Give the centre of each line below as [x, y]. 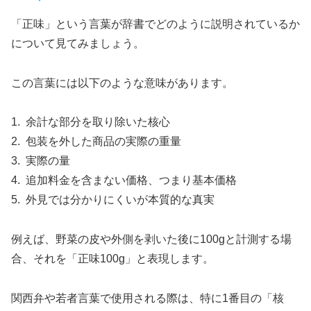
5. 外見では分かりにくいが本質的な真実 [113, 200]
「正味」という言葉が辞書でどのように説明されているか [155, 24]
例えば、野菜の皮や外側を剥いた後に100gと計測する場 [151, 239]
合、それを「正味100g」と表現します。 [112, 259]
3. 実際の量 [41, 161]
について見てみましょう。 [78, 43]
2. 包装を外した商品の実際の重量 [96, 142]
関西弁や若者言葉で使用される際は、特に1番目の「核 [148, 298]
